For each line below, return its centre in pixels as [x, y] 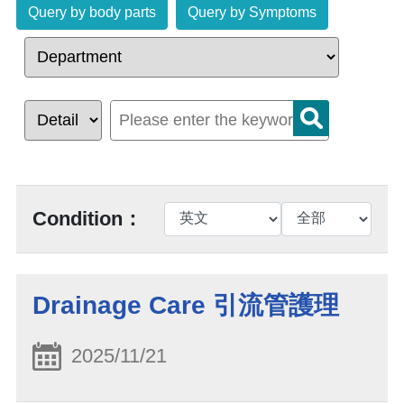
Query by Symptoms [252, 13]
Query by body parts [92, 13]
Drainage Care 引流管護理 [186, 306]
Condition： [87, 218]
